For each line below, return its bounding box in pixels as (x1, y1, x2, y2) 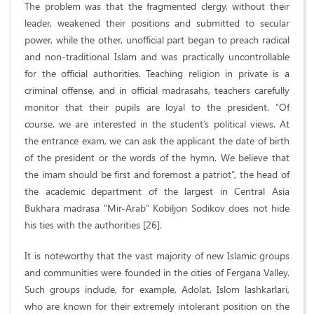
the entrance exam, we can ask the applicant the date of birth (25, 134, 289, 148)
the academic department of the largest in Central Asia (25, 184, 289, 198)
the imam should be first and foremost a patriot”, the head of (25, 168, 289, 182)
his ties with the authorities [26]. (25, 218, 162, 232)
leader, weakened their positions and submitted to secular (25, 16, 289, 30)
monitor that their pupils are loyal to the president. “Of (25, 100, 289, 114)
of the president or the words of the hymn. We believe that (25, 151, 289, 165)
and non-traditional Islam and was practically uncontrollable (25, 50, 289, 64)
